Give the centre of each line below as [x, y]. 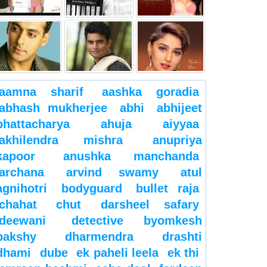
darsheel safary [150, 204]
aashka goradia [151, 91]
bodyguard [91, 188]
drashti [182, 236]
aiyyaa [181, 124]
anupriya [177, 140]
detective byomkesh [136, 220]
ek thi [183, 252]
